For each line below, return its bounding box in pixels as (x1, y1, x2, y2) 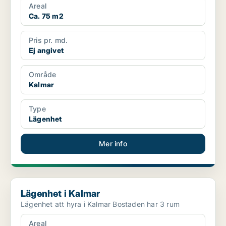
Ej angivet (29, 46, 64, 55)
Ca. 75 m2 (29, 12, 64, 21)
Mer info (99, 139, 127, 148)
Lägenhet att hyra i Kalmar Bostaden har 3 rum (112, 200, 180, 209)
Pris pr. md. (29, 36, 68, 45)
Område (29, 70, 56, 79)
